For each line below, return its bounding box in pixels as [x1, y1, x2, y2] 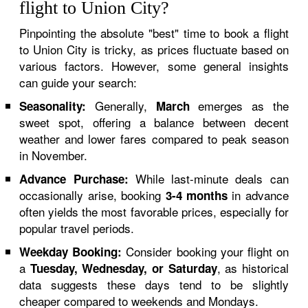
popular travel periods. [19, 219, 135, 236]
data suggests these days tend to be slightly [19, 276, 289, 293]
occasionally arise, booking [19, 186, 166, 203]
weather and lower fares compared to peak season [19, 130, 289, 147]
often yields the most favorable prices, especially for [19, 203, 289, 220]
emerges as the [189, 97, 289, 114]
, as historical [217, 259, 289, 276]
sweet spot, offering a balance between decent [19, 113, 289, 131]
